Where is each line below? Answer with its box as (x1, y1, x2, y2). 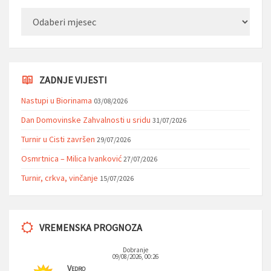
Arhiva (21, 6, 43, 18)
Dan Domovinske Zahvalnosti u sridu (21, 114, 151, 126)
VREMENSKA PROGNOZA (39, 221, 142, 234)
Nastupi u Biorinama (21, 95, 92, 106)
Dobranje (123, 246, 148, 255)
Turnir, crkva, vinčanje (21, 172, 98, 184)
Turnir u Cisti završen (21, 134, 95, 145)
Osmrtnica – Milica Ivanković (21, 153, 122, 165)
